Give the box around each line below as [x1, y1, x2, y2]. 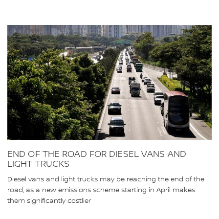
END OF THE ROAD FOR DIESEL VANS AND [7, 149, 186, 159]
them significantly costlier [7, 197, 91, 205]
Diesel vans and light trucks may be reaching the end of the [7, 175, 204, 183]
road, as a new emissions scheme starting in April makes [7, 186, 195, 194]
